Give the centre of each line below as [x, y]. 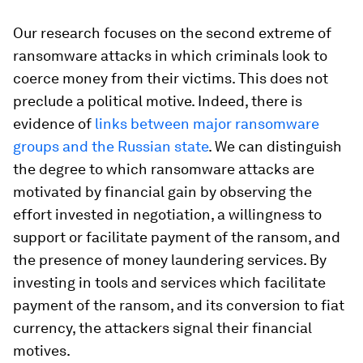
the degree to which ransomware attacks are [164, 169]
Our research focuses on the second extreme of [172, 33]
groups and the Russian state [111, 147]
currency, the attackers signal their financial [162, 328]
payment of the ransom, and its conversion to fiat [179, 305]
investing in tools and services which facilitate [169, 283]
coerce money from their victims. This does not [171, 79]
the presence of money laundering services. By [170, 260]
